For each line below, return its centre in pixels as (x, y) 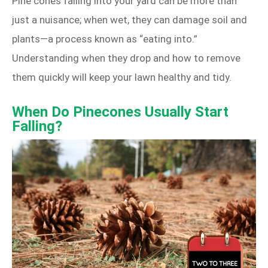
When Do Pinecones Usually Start (120, 112)
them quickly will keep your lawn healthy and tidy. (122, 77)
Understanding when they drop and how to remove (126, 58)
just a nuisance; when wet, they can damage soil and (130, 20)
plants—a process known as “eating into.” (105, 39)
